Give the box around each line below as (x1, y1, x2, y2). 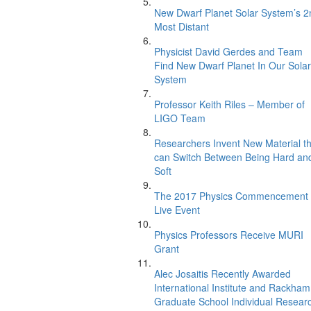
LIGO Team (154, 111, 205, 125)
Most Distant (154, 19, 209, 33)
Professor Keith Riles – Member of (154, 97, 305, 111)
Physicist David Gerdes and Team (154, 44, 303, 58)
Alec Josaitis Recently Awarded (154, 267, 291, 280)
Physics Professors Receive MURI (154, 228, 303, 242)
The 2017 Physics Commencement (154, 189, 308, 203)
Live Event (154, 203, 200, 217)
